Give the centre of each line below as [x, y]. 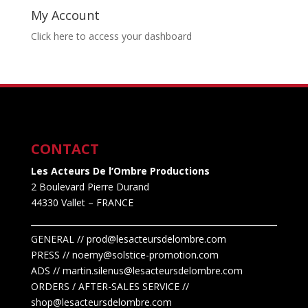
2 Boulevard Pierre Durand [90, 187]
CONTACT [65, 149]
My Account [65, 15]
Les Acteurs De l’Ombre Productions [120, 171]
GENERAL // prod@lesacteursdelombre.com [128, 239]
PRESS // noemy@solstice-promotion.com [124, 255]
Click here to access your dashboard [111, 36]
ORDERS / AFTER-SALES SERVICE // [110, 287]
